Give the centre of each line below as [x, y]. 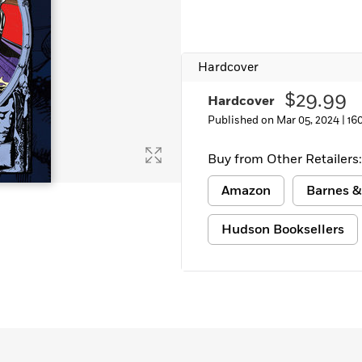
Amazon [246, 191]
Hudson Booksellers [283, 229]
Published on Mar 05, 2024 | [278, 120]
